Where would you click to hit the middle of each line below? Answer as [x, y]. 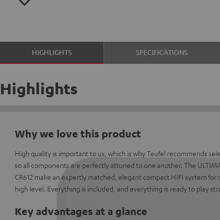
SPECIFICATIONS [162, 52]
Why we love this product [78, 133]
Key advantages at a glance [81, 211]
